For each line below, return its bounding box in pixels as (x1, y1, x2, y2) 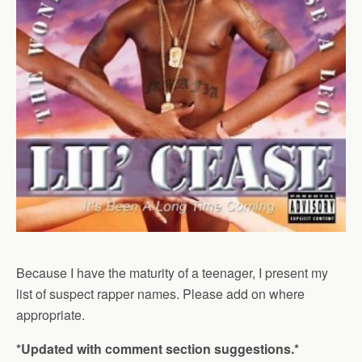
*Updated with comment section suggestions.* (16, 339, 299, 358)
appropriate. (16, 305, 85, 324)
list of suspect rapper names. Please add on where (16, 284, 305, 303)
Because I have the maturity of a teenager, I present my (16, 263, 328, 282)
